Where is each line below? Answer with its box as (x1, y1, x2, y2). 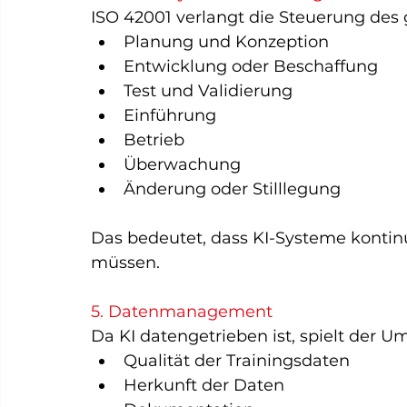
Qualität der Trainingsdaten (124, 351, 350, 371)
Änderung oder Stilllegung (124, 179, 341, 199)
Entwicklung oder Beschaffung (124, 56, 378, 76)
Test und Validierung (124, 81, 293, 101)
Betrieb (124, 130, 184, 150)
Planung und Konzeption (124, 32, 329, 52)
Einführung (124, 105, 216, 125)
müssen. (91, 253, 160, 273)
